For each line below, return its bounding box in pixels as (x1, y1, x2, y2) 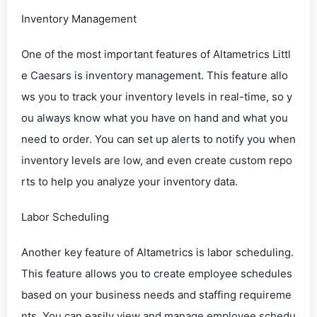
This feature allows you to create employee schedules (21, 267, 292, 280)
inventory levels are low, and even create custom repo (21, 154, 292, 167)
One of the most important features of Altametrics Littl (21, 47, 291, 61)
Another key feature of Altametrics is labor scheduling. (21, 246, 294, 259)
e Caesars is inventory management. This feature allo (21, 69, 288, 82)
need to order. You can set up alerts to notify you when (21, 132, 296, 146)
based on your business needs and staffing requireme (21, 288, 292, 301)
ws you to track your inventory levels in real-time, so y (21, 90, 292, 103)
